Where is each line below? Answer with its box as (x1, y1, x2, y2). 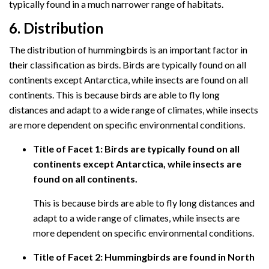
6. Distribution (9, 19, 103, 37)
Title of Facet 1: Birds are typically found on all (33, 142, 240, 154)
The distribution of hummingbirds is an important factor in (9, 43, 247, 55)
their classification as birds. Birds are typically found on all (9, 58, 246, 70)
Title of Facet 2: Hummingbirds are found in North (33, 250, 255, 262)
